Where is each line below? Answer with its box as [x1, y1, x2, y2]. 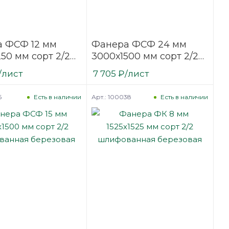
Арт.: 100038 [91, 93, 131, 101]
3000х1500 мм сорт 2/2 [91, 50, 198, 62]
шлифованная [91, 62, 161, 74]
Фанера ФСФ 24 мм [91, 38, 187, 50]
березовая [91, 74, 142, 85]
